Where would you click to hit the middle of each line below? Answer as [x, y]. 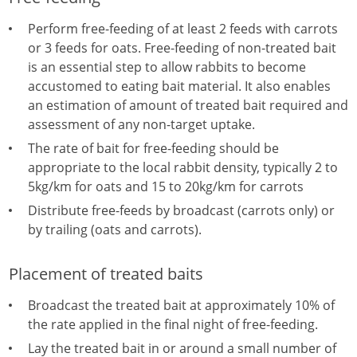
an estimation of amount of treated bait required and [188, 105]
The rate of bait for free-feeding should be [153, 148]
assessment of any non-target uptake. [141, 124]
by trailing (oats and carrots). [115, 229]
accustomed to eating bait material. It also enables [179, 86]
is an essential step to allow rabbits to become [167, 67]
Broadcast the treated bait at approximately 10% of [181, 305]
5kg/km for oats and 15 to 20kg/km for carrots [166, 186]
